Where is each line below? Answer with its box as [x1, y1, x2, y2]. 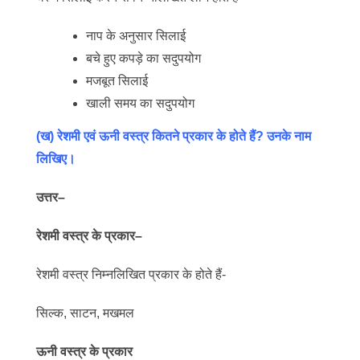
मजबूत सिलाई [86, 74, 149, 88]
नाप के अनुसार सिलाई [86, 29, 186, 43]
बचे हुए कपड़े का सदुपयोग [86, 51, 202, 65]
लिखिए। [36, 151, 76, 166]
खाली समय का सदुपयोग [86, 96, 195, 110]
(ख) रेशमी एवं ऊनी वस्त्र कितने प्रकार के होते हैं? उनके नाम [36, 129, 311, 143]
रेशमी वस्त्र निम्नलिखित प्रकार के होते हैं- [36, 267, 226, 281]
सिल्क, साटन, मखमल [36, 305, 134, 320]
